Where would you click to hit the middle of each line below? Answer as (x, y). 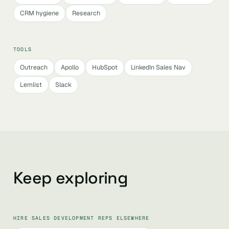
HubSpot (105, 67)
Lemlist (31, 85)
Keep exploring (71, 178)
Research (86, 13)
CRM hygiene (39, 13)
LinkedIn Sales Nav (158, 67)
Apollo (70, 67)
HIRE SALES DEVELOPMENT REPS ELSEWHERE (82, 218)
